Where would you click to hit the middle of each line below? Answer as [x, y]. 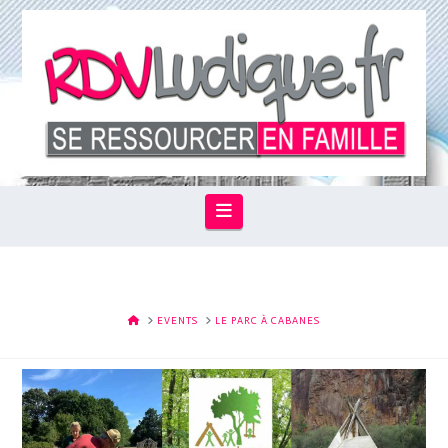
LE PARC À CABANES [267, 321]
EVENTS [177, 321]
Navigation [275, 210]
